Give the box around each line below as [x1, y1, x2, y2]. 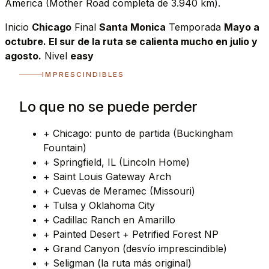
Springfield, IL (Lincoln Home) [52, 156, 190, 168]
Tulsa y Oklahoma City [52, 199, 155, 211]
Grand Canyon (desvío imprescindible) [52, 242, 227, 255]
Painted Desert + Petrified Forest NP [52, 228, 219, 240]
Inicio [5, 20, 32, 33]
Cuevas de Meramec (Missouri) [52, 184, 195, 197]
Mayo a [224, 20, 259, 33]
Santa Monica [99, 20, 166, 33]
